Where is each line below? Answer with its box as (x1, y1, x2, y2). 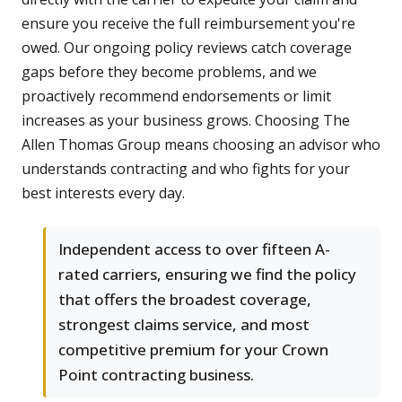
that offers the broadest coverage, (58, 289, 311, 310)
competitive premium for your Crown (58, 339, 328, 361)
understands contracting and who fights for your (22, 159, 350, 179)
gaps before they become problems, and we (22, 62, 317, 83)
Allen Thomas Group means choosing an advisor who (22, 135, 380, 155)
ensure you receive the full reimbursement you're (22, 13, 355, 34)
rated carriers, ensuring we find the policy (58, 264, 356, 285)
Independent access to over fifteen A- (58, 239, 330, 260)
